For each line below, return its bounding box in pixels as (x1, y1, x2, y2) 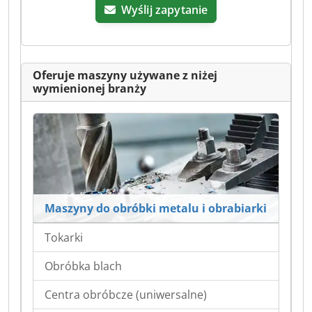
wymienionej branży (33, 81, 146, 97)
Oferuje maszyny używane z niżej (33, 68, 217, 84)
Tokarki (45, 229, 83, 245)
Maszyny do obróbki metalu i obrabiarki (45, 200, 267, 216)
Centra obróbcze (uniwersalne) (45, 286, 207, 302)
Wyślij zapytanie (120, 2, 208, 18)
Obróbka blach (45, 258, 122, 274)
